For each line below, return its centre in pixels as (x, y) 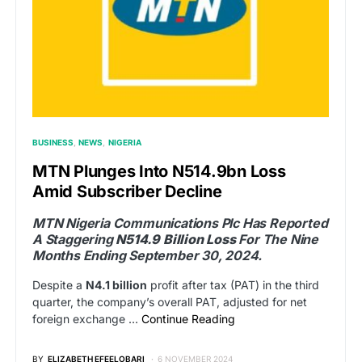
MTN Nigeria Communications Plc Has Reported (180, 223)
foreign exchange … (87, 319)
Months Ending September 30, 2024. (147, 256)
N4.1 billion (116, 285)
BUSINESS (53, 143)
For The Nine (277, 240)
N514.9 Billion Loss (176, 240)
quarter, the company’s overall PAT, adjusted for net (170, 302)
